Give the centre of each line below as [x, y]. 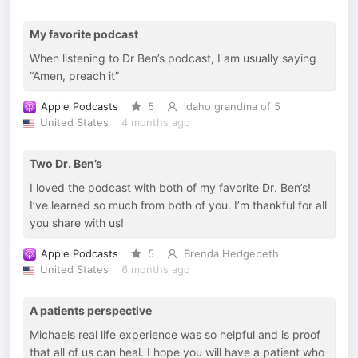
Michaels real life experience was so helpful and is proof [175, 334]
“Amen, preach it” [74, 76]
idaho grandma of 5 [232, 107]
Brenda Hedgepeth [231, 254]
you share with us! [77, 223]
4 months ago [155, 123]
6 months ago [155, 270]
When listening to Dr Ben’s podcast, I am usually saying [173, 58]
